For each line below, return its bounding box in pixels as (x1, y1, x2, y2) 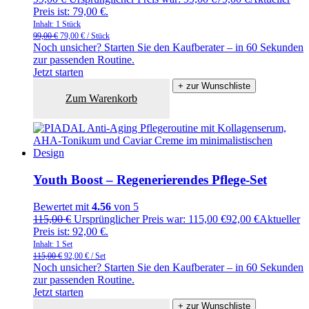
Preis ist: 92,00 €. (33, 225, 108, 237)
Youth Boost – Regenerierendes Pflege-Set (33, 172, 267, 187)
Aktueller (259, 212, 300, 225)
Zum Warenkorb (66, 92, 138, 105)
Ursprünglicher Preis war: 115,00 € (74, 212, 226, 225)
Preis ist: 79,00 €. (33, 6, 108, 18)
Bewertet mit (33, 200, 92, 212)
